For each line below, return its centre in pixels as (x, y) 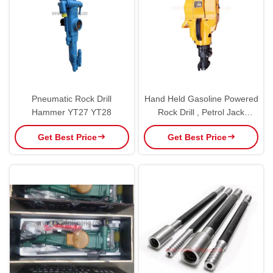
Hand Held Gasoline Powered (201, 98)
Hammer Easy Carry (201, 125)
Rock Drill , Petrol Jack (201, 112)
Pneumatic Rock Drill (72, 98)
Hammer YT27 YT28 (72, 112)
